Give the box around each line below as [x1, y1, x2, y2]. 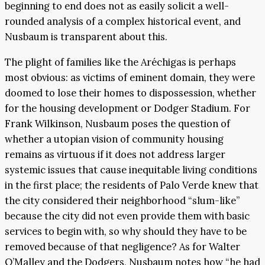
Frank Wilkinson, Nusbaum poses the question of [5, 117, 230, 130]
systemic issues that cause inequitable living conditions [5, 163, 257, 176]
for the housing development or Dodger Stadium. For [5, 101, 250, 115]
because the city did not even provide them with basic [5, 209, 250, 222]
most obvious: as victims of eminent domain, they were [5, 70, 255, 84]
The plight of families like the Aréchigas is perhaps [5, 55, 236, 69]
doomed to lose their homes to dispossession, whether [5, 86, 256, 99]
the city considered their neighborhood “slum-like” [5, 193, 240, 207]
